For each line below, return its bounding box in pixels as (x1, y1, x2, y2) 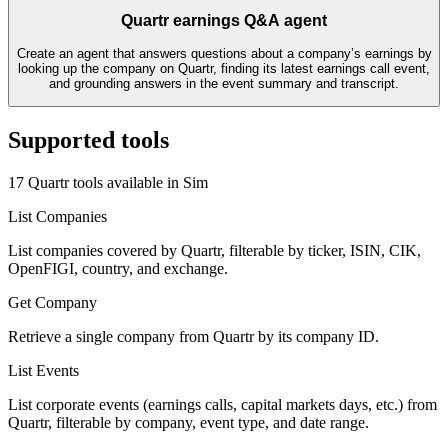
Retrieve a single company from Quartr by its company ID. (8, 327, 379, 345)
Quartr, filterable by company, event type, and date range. (8, 413, 369, 431)
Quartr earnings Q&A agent (121, 12, 327, 30)
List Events (8, 361, 79, 379)
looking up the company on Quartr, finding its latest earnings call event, (18, 60, 430, 76)
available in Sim (103, 173, 208, 191)
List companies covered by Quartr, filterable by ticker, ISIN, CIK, (8, 241, 421, 259)
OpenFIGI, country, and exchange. (8, 259, 228, 277)
